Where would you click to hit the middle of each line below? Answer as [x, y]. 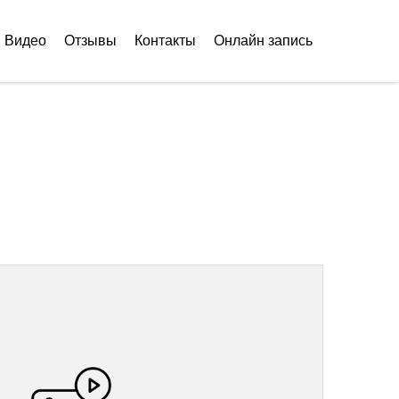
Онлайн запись [263, 41]
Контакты [165, 41]
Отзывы [90, 41]
